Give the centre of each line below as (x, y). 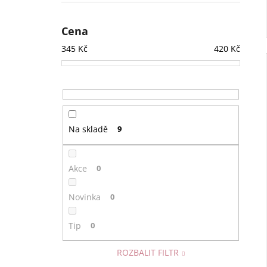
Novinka (84, 197)
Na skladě (88, 129)
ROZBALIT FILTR (148, 253)
